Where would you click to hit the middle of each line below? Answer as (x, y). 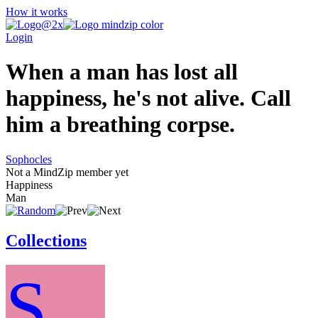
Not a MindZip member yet (67, 172)
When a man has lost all (122, 72)
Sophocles (29, 159)
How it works (37, 12)
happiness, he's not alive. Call (148, 98)
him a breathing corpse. (120, 125)
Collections (46, 240)
